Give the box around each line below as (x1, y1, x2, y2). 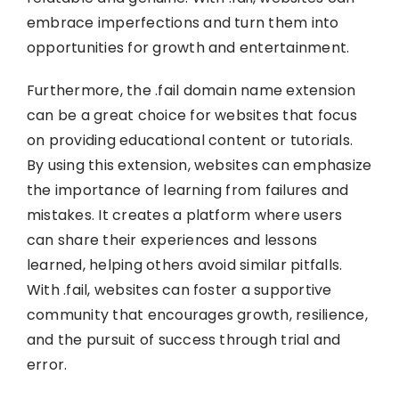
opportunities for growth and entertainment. (26, 37, 350, 58)
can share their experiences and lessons (26, 229, 318, 250)
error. (26, 354, 68, 375)
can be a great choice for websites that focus (26, 104, 357, 126)
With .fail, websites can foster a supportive (26, 279, 332, 300)
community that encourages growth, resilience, (26, 304, 368, 325)
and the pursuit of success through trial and (26, 329, 341, 350)
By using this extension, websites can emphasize (26, 154, 372, 175)
